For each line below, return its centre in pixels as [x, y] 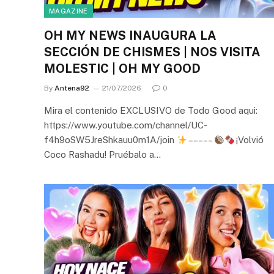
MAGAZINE [68, 11]
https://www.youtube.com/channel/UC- [126, 125]
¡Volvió [250, 140]
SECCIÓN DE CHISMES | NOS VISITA [152, 52]
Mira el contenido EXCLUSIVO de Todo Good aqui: [151, 110]
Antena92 [72, 88]
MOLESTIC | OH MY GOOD [122, 68]
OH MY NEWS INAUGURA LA [130, 35]
